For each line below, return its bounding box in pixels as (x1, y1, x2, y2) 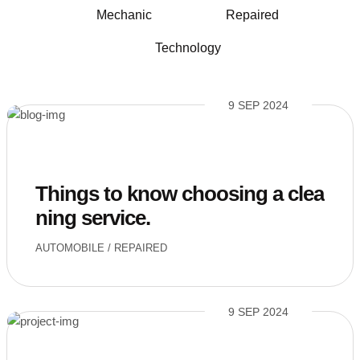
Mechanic (96, 8, 152, 22)
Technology (155, 41, 221, 55)
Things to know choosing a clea (35, 182, 324, 206)
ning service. (35, 206, 150, 230)
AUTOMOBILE (35, 242, 104, 254)
